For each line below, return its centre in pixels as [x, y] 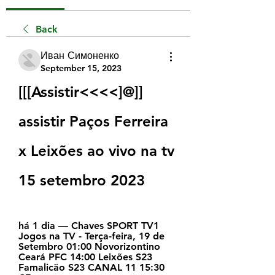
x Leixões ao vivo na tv [96, 150]
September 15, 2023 [81, 68]
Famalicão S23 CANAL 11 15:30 [91, 267]
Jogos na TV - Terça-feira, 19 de [91, 236]
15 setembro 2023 [82, 180]
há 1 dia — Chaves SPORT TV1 [89, 225]
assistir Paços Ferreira [93, 121]
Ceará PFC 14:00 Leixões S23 [85, 257]
